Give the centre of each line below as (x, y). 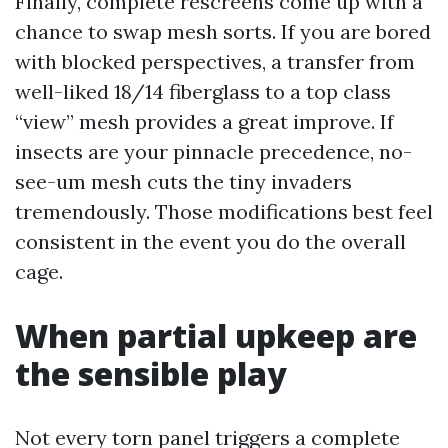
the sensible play (151, 373)
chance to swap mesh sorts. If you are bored (223, 31)
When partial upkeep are (216, 335)
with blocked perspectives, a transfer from (215, 61)
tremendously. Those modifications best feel (224, 211)
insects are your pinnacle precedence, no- (213, 151)
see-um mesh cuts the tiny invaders (183, 181)
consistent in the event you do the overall (210, 241)
